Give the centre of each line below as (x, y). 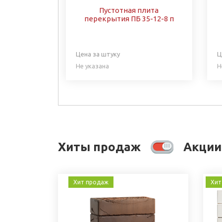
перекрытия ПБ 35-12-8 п (129, 18)
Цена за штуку (98, 54)
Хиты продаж (99, 147)
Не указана (92, 66)
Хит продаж (91, 182)
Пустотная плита (129, 10)
